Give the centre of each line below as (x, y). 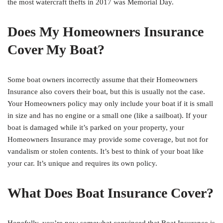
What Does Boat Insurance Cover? (111, 193)
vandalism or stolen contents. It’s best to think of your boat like (106, 152)
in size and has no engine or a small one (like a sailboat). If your (107, 116)
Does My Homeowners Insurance (106, 32)
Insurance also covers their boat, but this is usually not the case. (106, 92)
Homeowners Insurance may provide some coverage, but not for (108, 140)
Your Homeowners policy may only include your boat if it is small (110, 104)
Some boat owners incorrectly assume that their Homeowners (103, 80)
